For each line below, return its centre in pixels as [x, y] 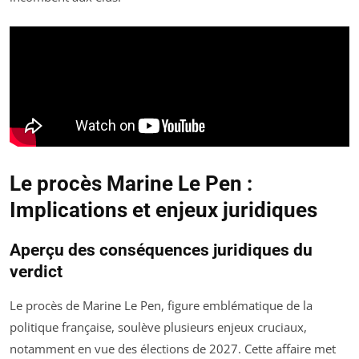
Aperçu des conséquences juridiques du [161, 250]
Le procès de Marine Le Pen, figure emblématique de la [161, 305]
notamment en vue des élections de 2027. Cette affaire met [173, 348]
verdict [36, 271]
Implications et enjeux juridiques [163, 210]
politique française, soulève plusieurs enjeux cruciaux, [158, 327]
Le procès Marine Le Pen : [131, 183]
